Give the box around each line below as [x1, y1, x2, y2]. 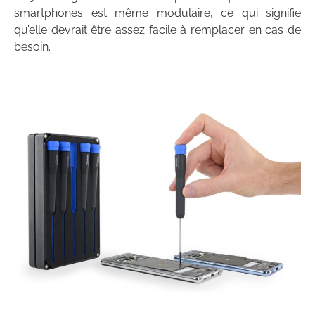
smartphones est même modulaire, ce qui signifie [14, 6, 301, 20]
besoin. [14, 40, 51, 54]
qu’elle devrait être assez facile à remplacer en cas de [14, 23, 301, 37]
